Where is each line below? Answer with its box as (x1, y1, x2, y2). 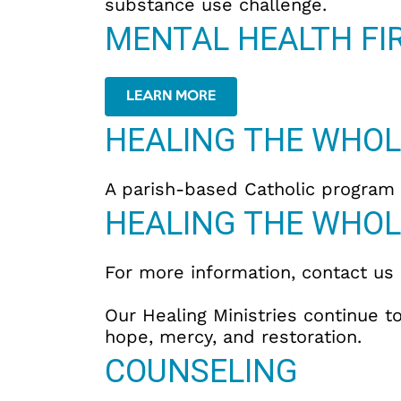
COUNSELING (105, 353, 298, 391)
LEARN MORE (126, 90, 216, 104)
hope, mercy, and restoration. (105, 326, 362, 348)
